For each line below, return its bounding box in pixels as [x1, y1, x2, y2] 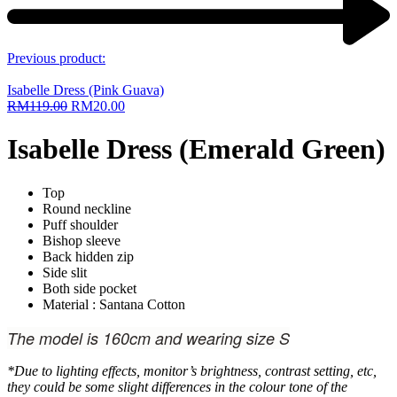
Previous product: [7, 50, 105, 66]
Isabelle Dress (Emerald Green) [7, 133, 385, 166]
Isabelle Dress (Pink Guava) [7, 82, 164, 97]
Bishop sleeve [43, 232, 121, 248]
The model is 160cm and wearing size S [7, 326, 290, 349]
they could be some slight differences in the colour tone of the [7, 378, 347, 394]
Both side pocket [43, 280, 136, 296]
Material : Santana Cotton [43, 296, 185, 312]
